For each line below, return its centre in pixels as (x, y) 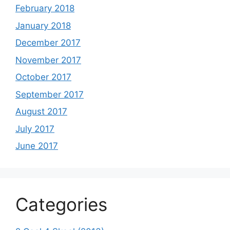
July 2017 (35, 129)
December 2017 (48, 43)
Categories (61, 204)
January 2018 (43, 25)
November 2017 (48, 60)
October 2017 (43, 77)
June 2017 (37, 146)
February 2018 (45, 8)
